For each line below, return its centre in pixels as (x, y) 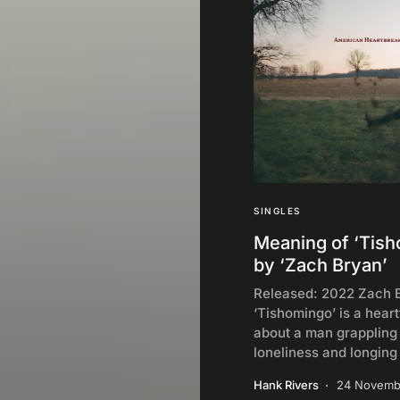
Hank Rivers (286, 385)
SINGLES (277, 211)
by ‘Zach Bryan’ (321, 265)
